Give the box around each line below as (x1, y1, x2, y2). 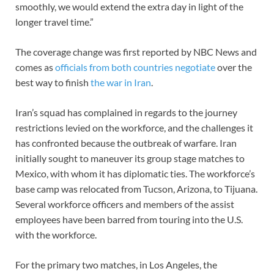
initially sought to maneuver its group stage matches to (15, 152, 245, 164)
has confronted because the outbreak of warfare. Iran (15, 136, 237, 149)
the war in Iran (91, 76, 151, 88)
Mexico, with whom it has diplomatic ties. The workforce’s (15, 167, 255, 179)
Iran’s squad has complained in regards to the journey (15, 106, 237, 118)
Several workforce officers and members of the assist (15, 198, 234, 210)
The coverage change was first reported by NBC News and (15, 45, 257, 57)
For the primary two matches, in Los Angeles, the (15, 258, 217, 270)
